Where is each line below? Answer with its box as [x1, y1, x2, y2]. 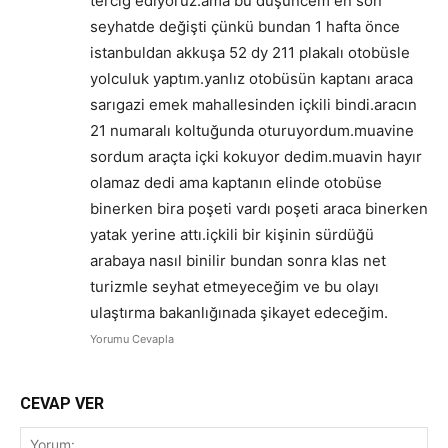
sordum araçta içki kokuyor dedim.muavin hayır [90, 147, 422, 166]
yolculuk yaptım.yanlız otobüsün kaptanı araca [90, 69, 413, 88]
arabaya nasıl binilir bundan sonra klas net [90, 251, 386, 270]
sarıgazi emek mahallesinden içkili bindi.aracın [90, 95, 417, 114]
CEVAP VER [20, 394, 104, 413]
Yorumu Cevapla [90, 332, 174, 346]
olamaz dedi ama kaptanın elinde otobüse [90, 173, 382, 192]
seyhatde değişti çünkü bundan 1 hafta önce [90, 17, 400, 36]
